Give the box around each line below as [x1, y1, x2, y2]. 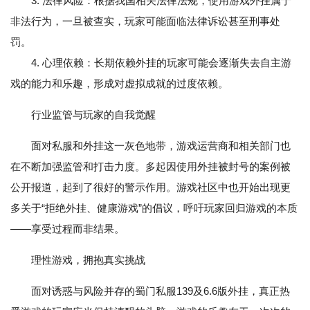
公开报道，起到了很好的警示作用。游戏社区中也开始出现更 [10, 181, 291, 194]
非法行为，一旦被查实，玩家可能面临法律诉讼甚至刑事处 [10, 15, 280, 28]
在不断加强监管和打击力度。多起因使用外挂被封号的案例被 [10, 161, 291, 173]
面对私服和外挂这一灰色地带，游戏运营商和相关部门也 [31, 140, 291, 152]
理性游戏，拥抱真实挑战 [31, 254, 145, 266]
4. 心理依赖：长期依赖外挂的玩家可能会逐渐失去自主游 [10, 57, 291, 69]
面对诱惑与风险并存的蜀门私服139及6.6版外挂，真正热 [31, 285, 290, 298]
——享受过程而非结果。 [10, 223, 125, 235]
